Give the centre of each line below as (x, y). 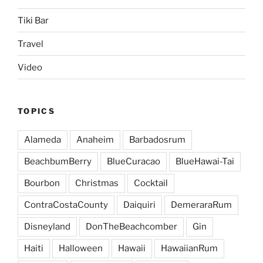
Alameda (43, 139)
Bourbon (42, 183)
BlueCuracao (134, 161)
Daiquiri (139, 205)
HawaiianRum (189, 248)
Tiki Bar (33, 20)
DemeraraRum (201, 205)
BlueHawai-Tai (205, 161)
